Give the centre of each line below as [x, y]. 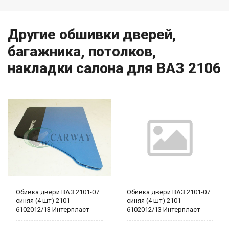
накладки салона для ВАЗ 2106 [114, 68]
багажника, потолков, [82, 52]
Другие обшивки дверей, [92, 35]
